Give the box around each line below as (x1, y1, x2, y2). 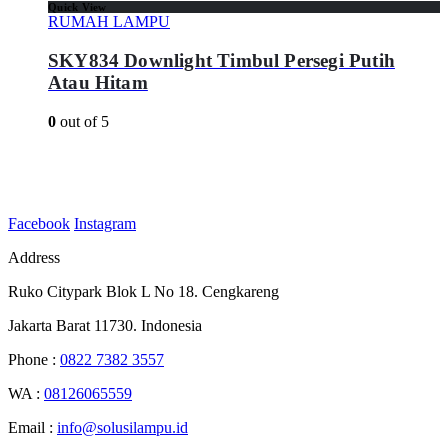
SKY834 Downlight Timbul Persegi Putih (48, 49, 395, 71)
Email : (8, 418, 57, 436)
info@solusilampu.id (57, 418, 188, 436)
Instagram (74, 214, 136, 232)
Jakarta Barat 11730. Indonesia (8, 316, 202, 334)
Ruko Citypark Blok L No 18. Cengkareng (8, 282, 279, 300)
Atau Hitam (48, 71, 148, 93)
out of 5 (56, 112, 109, 130)
